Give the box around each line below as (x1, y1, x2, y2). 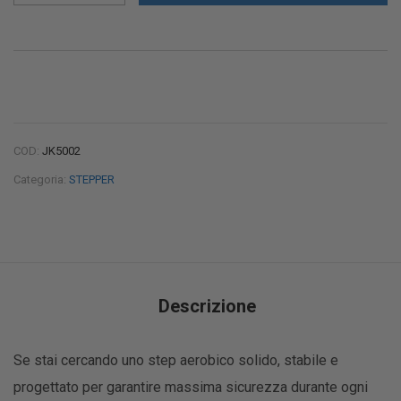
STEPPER (69, 172, 115, 186)
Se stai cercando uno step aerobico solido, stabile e (13, 351, 338, 369)
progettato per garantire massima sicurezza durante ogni (13, 378, 368, 396)
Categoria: (13, 172, 69, 186)
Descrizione (158, 294, 256, 317)
